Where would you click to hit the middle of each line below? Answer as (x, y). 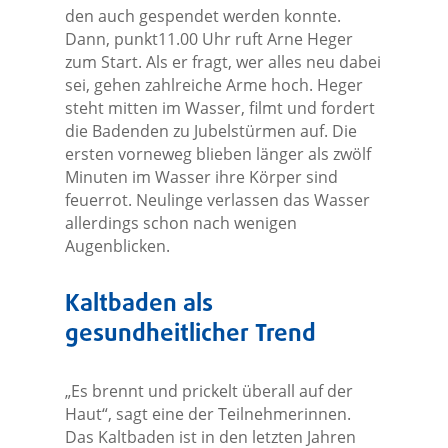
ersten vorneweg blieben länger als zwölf (217, 154)
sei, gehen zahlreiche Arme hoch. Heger (213, 85)
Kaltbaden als (138, 305)
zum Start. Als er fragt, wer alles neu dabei (222, 62)
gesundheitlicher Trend (190, 335)
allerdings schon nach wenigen (180, 223)
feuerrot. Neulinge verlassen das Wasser (217, 200)
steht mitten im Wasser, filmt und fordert (219, 108)
